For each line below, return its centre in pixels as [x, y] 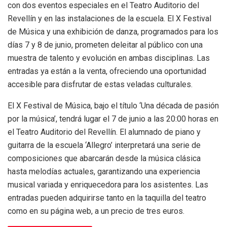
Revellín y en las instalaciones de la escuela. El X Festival [109, 18]
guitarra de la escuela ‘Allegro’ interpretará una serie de [104, 145]
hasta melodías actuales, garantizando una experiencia [104, 171]
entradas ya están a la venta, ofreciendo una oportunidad [107, 71]
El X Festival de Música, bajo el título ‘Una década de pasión [113, 105]
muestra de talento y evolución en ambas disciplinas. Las [109, 58]
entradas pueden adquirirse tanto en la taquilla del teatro [107, 198]
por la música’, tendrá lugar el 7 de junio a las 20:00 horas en [113, 119]
